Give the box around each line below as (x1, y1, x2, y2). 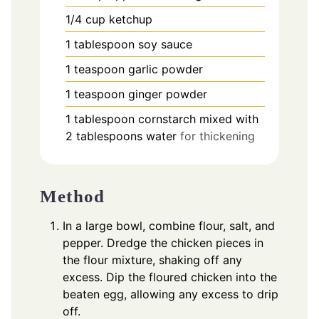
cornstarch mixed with (138, 112, 258, 127)
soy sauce (138, 37, 192, 52)
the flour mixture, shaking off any (63, 252, 242, 267)
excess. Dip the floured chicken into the (63, 269, 277, 284)
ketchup (109, 12, 152, 27)
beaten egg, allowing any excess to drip (63, 286, 278, 301)
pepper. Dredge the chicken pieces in (63, 235, 263, 250)
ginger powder (128, 87, 207, 102)
